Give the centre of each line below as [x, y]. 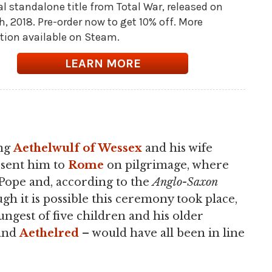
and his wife [177, 148]
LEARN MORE [103, 63]
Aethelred [49, 233]
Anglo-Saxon [185, 182]
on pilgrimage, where [166, 165]
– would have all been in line [162, 233]
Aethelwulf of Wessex [78, 148]
